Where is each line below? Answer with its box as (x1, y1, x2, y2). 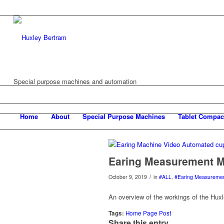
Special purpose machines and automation (13, 76, 136, 86)
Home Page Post (125, 209, 171, 217)
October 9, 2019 (108, 173, 147, 180)
